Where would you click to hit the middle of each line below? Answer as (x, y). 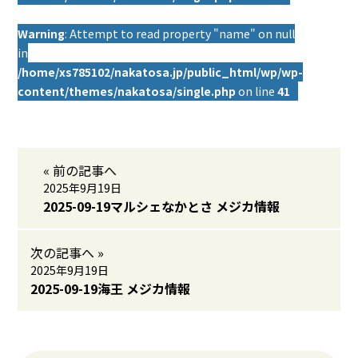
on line (257, 91)
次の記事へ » (68, 253)
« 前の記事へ (80, 170)
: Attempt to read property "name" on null (180, 34)
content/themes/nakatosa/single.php (127, 91)
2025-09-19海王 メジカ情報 (111, 288)
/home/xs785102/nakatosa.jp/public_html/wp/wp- (161, 72)
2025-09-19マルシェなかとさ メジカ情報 (162, 206)
